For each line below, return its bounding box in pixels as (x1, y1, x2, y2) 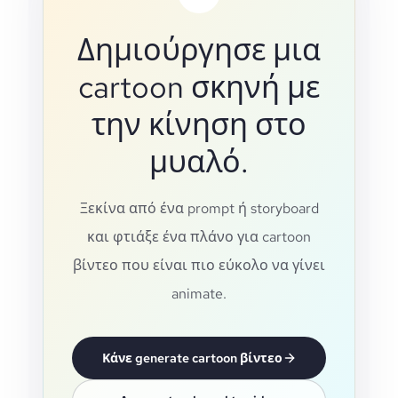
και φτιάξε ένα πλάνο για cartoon (87, 227, 311, 246)
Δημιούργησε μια (77, 29, 321, 69)
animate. (171, 284, 227, 303)
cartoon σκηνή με (78, 67, 320, 107)
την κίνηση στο (92, 104, 306, 144)
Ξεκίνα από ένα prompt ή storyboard (79, 199, 319, 218)
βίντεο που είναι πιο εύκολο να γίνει (73, 256, 325, 275)
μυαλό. (149, 141, 249, 181)
